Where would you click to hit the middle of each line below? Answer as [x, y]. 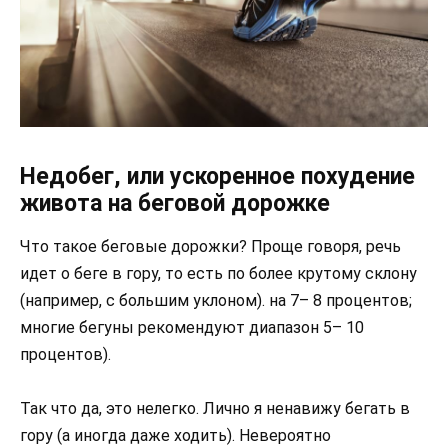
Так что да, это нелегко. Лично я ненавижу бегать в [215, 408]
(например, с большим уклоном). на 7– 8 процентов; [216, 300]
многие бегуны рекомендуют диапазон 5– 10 [192, 327]
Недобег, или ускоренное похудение [217, 176]
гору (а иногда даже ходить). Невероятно [175, 435]
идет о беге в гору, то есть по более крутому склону [218, 273]
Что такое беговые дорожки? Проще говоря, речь [210, 246]
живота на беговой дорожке [175, 203]
